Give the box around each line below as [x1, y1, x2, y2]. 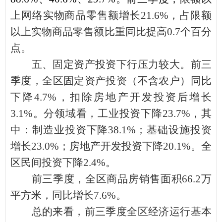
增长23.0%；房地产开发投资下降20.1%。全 [10, 140, 212, 152]
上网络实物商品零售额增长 [10, 9, 141, 21]
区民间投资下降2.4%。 [10, 156, 116, 168]
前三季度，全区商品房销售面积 [31, 172, 182, 185]
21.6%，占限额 [140, 9, 212, 21]
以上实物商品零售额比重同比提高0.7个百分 [10, 25, 212, 38]
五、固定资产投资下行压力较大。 [31, 58, 191, 70]
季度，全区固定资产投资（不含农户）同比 [10, 74, 212, 87]
